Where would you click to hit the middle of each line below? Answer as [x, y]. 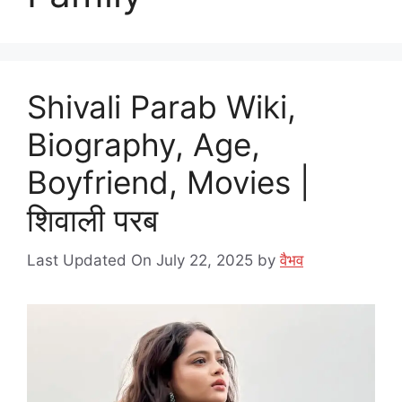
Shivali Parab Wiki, [162, 107]
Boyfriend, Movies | [168, 182]
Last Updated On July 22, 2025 [140, 260]
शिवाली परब [92, 220]
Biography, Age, [144, 144]
